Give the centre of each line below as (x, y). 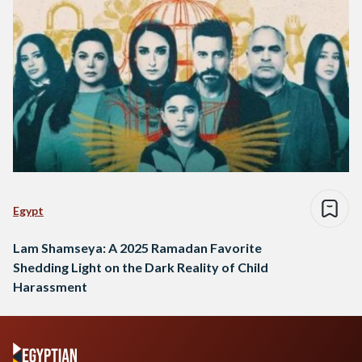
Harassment (50, 286)
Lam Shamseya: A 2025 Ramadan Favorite (137, 247)
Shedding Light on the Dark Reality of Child (141, 267)
